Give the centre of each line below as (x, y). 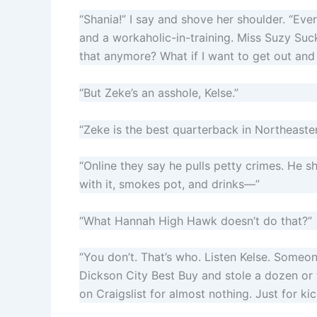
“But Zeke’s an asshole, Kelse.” (159, 92)
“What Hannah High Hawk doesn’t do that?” (196, 220)
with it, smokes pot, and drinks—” (169, 184)
